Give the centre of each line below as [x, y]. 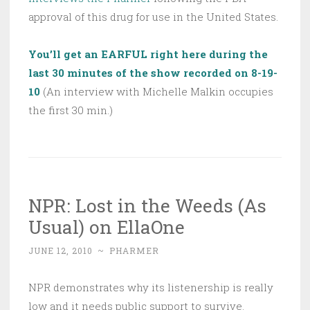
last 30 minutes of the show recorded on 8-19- [153, 73]
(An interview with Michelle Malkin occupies [157, 92]
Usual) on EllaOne [107, 227]
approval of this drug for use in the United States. [153, 17]
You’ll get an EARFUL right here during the [148, 54]
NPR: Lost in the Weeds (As [147, 206]
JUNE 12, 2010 [61, 251]
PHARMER [134, 251]
